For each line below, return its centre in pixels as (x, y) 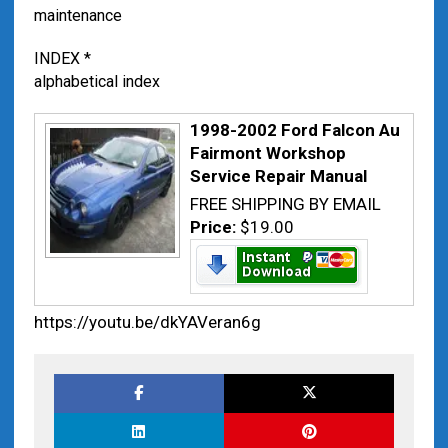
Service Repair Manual (278, 176)
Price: (214, 227)
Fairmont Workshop (267, 153)
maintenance (77, 15)
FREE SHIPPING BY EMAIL (285, 204)
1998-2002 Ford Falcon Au (294, 130)
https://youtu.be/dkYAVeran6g (147, 322)
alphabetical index (96, 81)
